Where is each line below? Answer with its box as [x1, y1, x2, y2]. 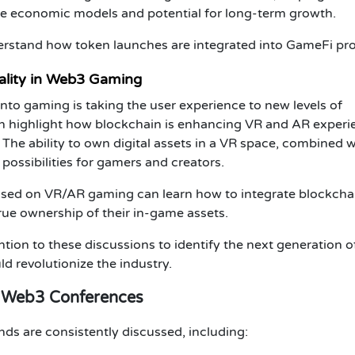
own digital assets [84, 135, 192, 151]
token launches [75, 36, 168, 53]
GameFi [286, 36, 333, 53]
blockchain [95, 116, 162, 132]
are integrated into [168, 36, 286, 53]
